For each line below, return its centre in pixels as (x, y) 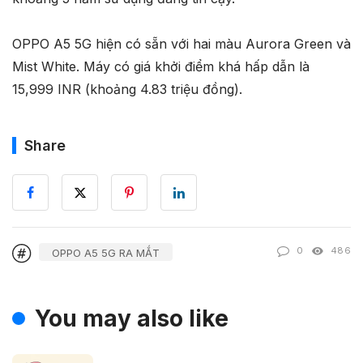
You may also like (132, 318)
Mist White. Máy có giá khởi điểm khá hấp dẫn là (161, 66)
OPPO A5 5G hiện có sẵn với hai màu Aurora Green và (181, 43)
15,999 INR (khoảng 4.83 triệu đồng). (127, 89)
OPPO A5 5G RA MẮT (106, 253)
